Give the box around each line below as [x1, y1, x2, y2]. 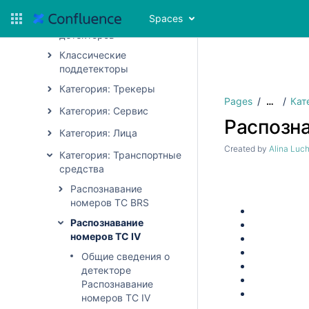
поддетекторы [59, 62, 128, 74]
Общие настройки [59, 14, 144, 27]
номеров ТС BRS [70, 196, 149, 208]
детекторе [81, 263, 131, 276]
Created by [224, 143, 269, 154]
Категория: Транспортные [59, 148, 181, 161]
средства [59, 162, 104, 175]
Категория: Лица [59, 126, 137, 139]
